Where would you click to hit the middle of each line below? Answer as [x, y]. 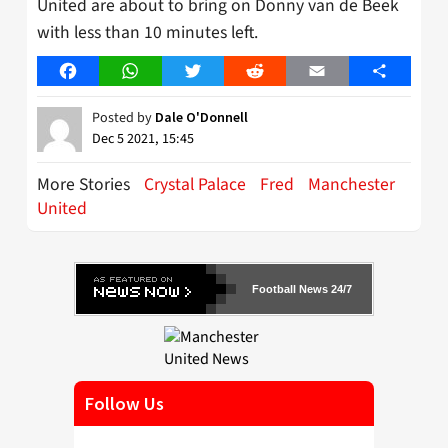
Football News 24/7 [302, 288]
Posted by [123, 117]
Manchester [351, 184]
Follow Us [124, 403]
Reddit [276, 70]
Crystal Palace [195, 184]
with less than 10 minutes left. [147, 32]
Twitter [216, 70]
